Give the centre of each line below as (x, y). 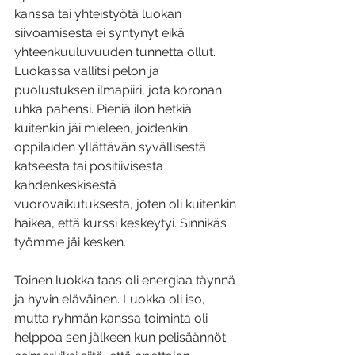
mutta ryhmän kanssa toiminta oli (113, 319)
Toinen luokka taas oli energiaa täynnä (126, 281)
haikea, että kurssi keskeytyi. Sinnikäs (122, 223)
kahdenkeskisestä (67, 185)
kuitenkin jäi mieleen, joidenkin (103, 128)
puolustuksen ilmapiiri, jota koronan (120, 90)
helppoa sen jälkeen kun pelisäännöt (122, 338)
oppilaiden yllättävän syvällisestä (112, 147)
